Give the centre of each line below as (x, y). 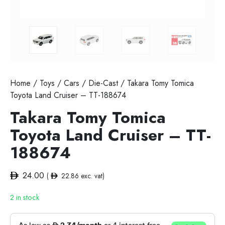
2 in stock (25, 198)
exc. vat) (91, 176)
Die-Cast (103, 83)
